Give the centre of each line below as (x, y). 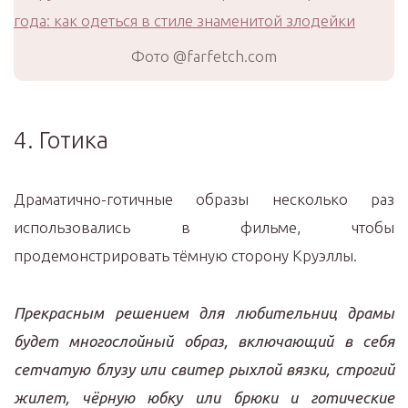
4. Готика (61, 140)
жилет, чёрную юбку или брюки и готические (204, 398)
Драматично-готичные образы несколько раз (204, 199)
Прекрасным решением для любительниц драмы (204, 313)
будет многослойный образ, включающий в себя (204, 341)
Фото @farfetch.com (204, 56)
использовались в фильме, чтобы (204, 227)
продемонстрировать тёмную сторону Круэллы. (185, 255)
